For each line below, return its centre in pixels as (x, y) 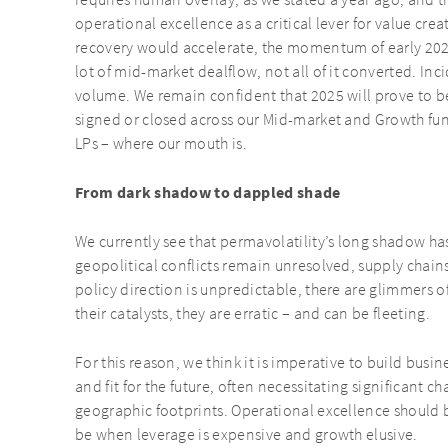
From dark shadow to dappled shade (208, 193)
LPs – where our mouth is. (161, 144)
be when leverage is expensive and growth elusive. (246, 435)
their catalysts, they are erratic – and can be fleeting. (252, 314)
